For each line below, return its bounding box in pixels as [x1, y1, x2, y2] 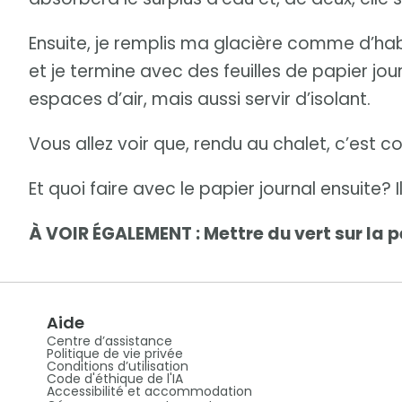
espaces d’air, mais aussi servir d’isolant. [29, 87, 371, 112]
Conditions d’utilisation [46, 357, 188, 376]
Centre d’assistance [46, 332, 172, 351]
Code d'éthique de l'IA [46, 370, 183, 389]
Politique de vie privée [46, 345, 183, 363]
